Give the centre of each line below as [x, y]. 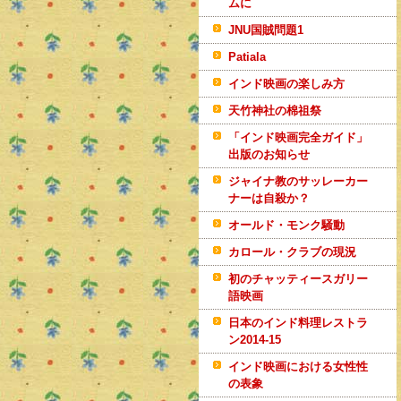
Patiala [247, 57]
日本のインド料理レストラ [298, 323]
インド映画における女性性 [298, 367]
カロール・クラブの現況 [292, 252]
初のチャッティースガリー [298, 279]
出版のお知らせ [269, 154]
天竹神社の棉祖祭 [275, 111]
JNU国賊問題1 [266, 30]
